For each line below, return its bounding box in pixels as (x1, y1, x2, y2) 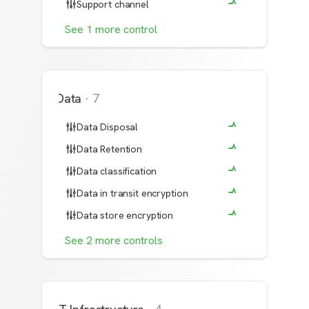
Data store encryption (77, 209, 174, 221)
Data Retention (77, 143, 143, 155)
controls (123, 233, 163, 248)
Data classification (77, 165, 157, 177)
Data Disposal (77, 121, 139, 133)
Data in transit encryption (77, 187, 188, 199)
